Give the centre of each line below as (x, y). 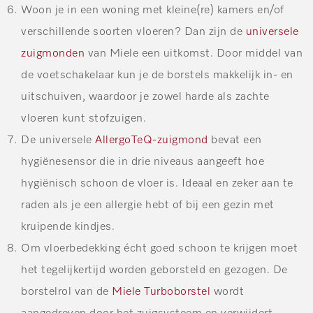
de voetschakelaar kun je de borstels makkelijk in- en (157, 76)
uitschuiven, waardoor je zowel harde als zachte (145, 97)
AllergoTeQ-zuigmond (152, 141)
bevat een (235, 141)
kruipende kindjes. (68, 227)
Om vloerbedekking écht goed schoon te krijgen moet (159, 249)
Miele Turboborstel (161, 292)
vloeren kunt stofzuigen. (83, 119)
